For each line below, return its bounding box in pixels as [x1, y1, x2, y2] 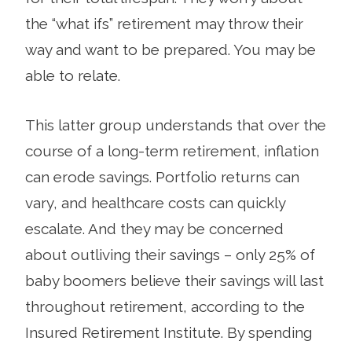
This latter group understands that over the [25, 115, 326, 134]
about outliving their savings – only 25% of [25, 245, 315, 263]
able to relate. [25, 66, 120, 84]
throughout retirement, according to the [25, 297, 305, 315]
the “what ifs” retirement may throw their [25, 14, 303, 32]
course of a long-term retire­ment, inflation [25, 141, 319, 159]
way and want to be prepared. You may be [25, 40, 316, 58]
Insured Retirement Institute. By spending [25, 323, 312, 341]
